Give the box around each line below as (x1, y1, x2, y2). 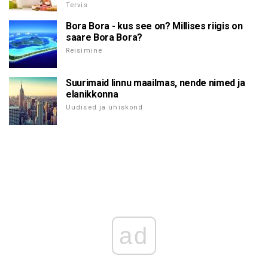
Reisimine (66, 46, 103, 54)
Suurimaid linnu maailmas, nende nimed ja (66, 77, 245, 89)
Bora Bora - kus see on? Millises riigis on (66, 20, 243, 32)
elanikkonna (66, 88, 118, 100)
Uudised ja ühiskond (66, 103, 144, 111)
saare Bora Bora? (66, 31, 142, 43)
